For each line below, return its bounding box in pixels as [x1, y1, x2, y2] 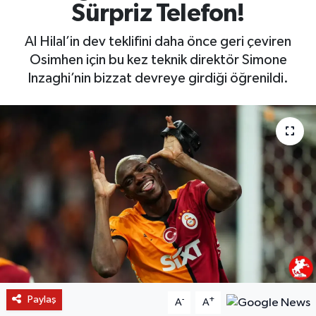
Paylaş [27, 293, 56, 305]
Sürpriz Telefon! [71, 1, 245, 27]
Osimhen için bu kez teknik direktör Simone [29, 52, 287, 67]
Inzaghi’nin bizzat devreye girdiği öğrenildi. [28, 71, 288, 85]
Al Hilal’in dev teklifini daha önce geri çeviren [25, 34, 291, 49]
